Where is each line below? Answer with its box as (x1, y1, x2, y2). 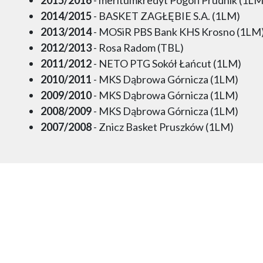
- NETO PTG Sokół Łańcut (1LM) (92, 56, 242, 70)
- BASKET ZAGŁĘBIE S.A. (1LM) (92, 9, 241, 22)
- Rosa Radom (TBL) (92, 41, 184, 54)
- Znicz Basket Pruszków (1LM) (92, 120, 234, 133)
